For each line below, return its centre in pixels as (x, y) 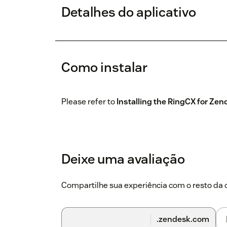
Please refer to (89, 102)
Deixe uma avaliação (123, 159)
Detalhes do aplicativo (129, 12)
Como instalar (104, 67)
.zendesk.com (183, 219)
